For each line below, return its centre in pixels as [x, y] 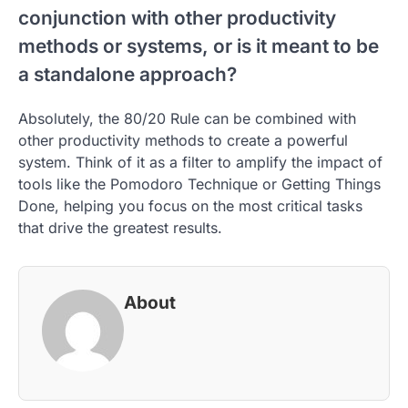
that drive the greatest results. [120, 227]
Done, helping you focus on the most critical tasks [190, 205]
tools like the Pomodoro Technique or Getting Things [199, 184]
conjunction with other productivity [177, 17]
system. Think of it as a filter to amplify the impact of [200, 162]
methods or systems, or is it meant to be [199, 46]
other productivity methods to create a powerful [183, 140]
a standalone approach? [127, 74]
